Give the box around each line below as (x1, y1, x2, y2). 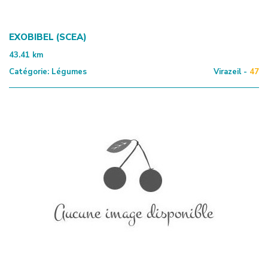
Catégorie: (9, 66, 49, 77)
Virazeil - (214, 66, 247, 77)
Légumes (49, 66, 87, 77)
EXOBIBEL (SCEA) (9, 31, 87, 43)
